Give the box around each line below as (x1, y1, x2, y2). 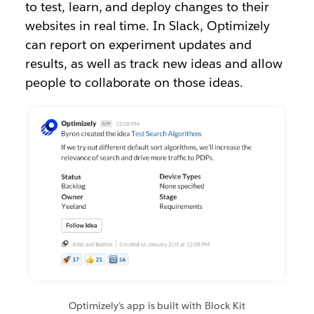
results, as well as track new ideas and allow (25, 55, 282, 71)
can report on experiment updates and (25, 36, 252, 53)
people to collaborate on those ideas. (25, 74, 244, 90)
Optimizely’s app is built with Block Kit (68, 299, 246, 312)
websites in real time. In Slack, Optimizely (25, 18, 270, 34)
